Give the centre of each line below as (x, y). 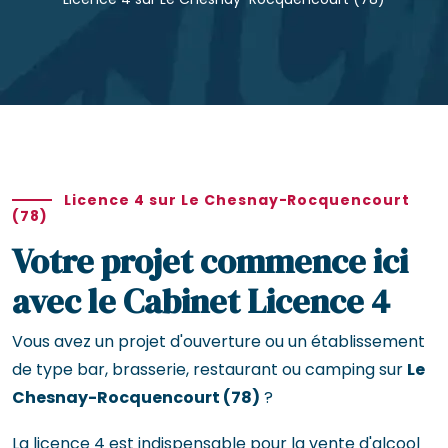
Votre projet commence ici (210, 260)
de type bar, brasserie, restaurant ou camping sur (209, 369)
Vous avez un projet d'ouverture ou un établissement (218, 341)
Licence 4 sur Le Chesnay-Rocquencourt (237, 200)
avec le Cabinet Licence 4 (201, 300)
